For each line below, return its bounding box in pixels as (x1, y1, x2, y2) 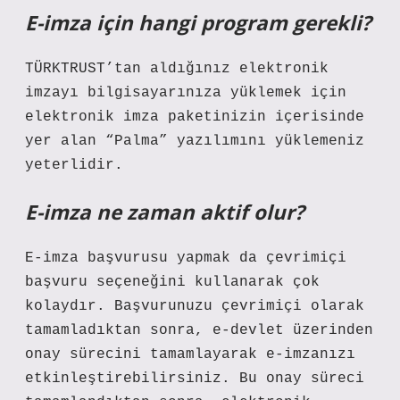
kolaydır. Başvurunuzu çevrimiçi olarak (25, 298, 364, 314)
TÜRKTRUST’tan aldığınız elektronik (25, 61, 329, 77)
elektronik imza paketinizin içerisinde (25, 109, 364, 125)
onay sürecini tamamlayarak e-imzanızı (25, 346, 355, 362)
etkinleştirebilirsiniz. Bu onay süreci (25, 371, 364, 387)
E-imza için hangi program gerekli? (25, 9, 371, 37)
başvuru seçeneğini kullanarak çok (25, 274, 320, 290)
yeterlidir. (25, 157, 123, 173)
